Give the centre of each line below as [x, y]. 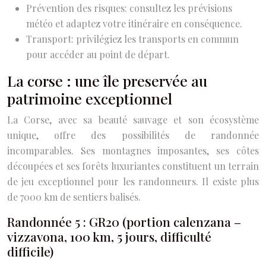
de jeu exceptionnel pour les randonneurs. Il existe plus [133, 181]
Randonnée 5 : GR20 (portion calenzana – [124, 221]
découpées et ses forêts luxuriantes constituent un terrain [133, 166]
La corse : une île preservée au [107, 80]
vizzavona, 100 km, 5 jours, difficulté [109, 236]
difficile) [30, 251]
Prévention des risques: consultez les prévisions [129, 8]
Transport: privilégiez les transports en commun [132, 39]
